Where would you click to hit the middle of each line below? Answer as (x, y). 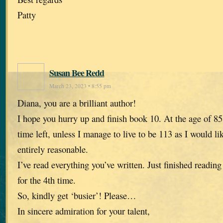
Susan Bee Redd (77, 72)
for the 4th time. (47, 180)
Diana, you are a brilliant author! (77, 103)
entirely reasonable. (53, 149)
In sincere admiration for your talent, (84, 211)
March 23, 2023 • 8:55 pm (80, 86)
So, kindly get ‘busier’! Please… (77, 195)
